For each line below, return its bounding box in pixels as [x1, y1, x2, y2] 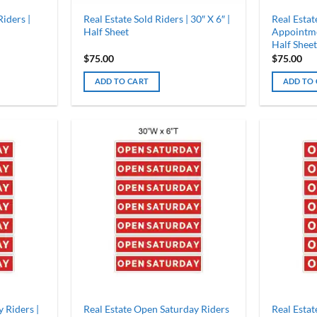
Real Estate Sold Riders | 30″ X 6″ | [83, 13, 230, 25]
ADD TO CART [94, 76, 149, 86]
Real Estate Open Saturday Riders [83, 303, 229, 316]
